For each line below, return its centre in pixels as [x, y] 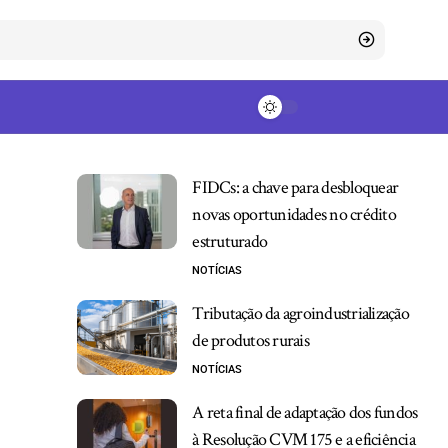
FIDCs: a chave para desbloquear [295, 187]
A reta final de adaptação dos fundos [305, 412]
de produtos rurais [250, 340]
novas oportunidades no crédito [294, 214]
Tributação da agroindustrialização [300, 313]
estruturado [233, 241]
